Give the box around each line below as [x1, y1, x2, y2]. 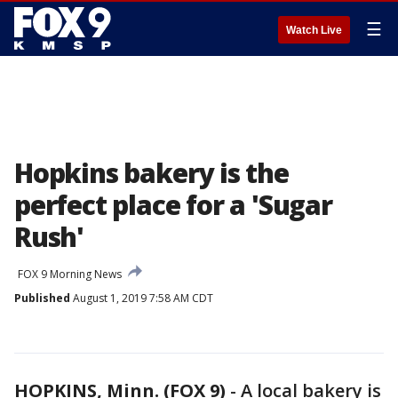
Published [14, 291, 70, 306]
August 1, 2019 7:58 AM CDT [70, 291, 213, 306]
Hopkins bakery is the [14, 155, 289, 191]
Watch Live [286, 24, 342, 36]
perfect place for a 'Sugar [14, 187, 332, 223]
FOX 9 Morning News [18, 267, 122, 282]
